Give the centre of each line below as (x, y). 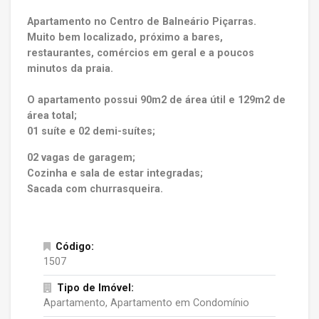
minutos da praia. (70, 69)
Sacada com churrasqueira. (95, 189)
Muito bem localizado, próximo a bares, (125, 37)
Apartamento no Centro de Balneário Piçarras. (141, 22)
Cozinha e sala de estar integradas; (115, 173)
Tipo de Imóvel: (96, 288)
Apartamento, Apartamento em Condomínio (146, 303)
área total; (52, 116)
